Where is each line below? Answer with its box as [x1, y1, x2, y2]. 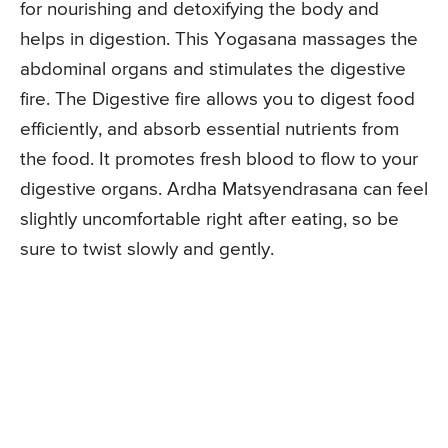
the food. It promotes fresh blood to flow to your [20, 149, 418, 169]
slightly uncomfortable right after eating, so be [20, 209, 399, 229]
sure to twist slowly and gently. [20, 239, 274, 259]
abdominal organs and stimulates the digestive [20, 59, 406, 79]
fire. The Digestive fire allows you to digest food [20, 89, 415, 109]
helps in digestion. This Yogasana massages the [20, 29, 418, 49]
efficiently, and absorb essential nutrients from [20, 119, 399, 139]
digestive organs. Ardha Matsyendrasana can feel [20, 179, 428, 199]
